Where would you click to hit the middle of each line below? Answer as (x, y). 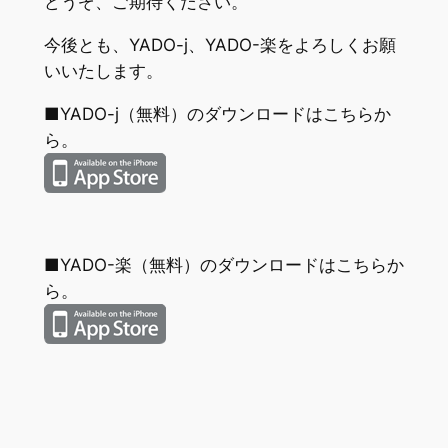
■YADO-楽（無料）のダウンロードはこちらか (223, 264)
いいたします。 (103, 70)
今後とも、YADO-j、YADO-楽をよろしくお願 (219, 44)
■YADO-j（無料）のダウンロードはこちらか (217, 113)
